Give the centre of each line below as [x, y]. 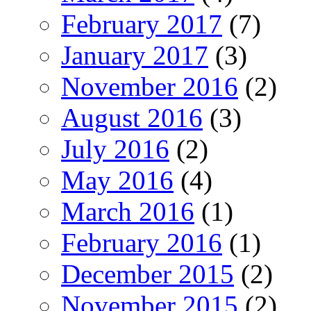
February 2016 [142, 242]
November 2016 [150, 86]
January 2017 [135, 55]
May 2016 [117, 180]
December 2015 [148, 274]
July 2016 [115, 149]
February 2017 [142, 24]
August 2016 [132, 117]
